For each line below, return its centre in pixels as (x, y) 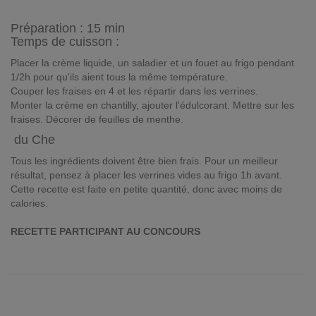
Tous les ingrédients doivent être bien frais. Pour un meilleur (144, 161)
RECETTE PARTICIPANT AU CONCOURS (105, 231)
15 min (106, 28)
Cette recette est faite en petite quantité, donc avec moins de (146, 189)
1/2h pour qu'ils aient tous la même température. (119, 77)
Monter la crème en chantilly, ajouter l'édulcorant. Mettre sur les (152, 105)
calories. (29, 203)
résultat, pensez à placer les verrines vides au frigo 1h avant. (146, 175)
